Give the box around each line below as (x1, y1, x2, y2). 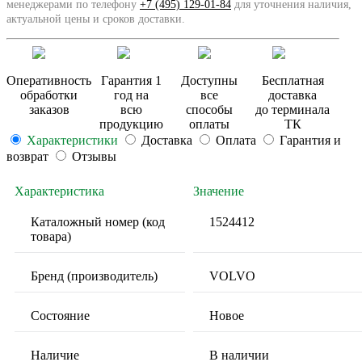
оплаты (188, 116, 229, 131)
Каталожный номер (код (31, 214, 165, 229)
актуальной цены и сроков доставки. (6, 12, 185, 25)
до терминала (255, 102, 330, 116)
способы (185, 102, 233, 116)
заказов (28, 102, 69, 116)
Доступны (180, 73, 238, 87)
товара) (31, 229, 71, 243)
